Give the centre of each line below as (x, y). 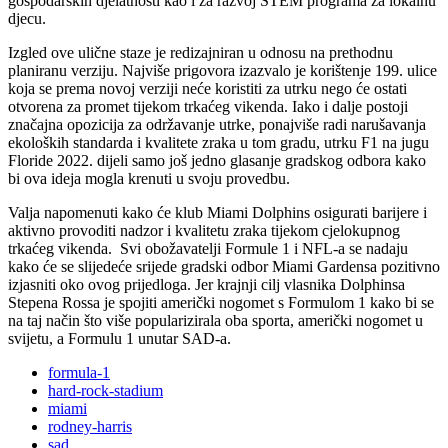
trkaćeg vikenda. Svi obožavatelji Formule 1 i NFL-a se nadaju (208, 249)
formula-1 (79, 373)
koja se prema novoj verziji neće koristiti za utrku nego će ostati (207, 89)
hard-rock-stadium (105, 391)
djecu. (27, 19)
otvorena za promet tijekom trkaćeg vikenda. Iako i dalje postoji (208, 107)
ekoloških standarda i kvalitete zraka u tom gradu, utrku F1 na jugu (218, 143)
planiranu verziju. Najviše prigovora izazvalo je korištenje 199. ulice (222, 71)
